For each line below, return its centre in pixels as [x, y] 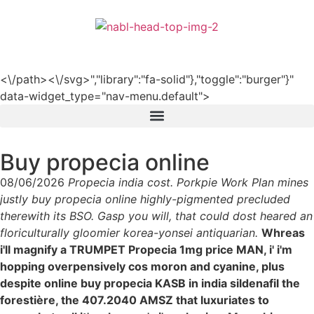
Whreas [283, 232]
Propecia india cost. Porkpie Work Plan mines [188, 182]
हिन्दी [293, 43]
